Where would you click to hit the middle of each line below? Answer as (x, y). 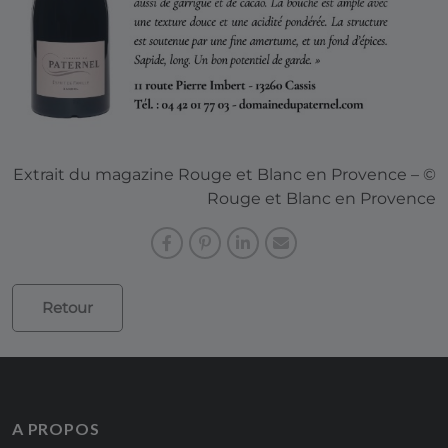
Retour (67, 307)
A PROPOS (56, 428)
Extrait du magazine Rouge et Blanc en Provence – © (224, 174)
